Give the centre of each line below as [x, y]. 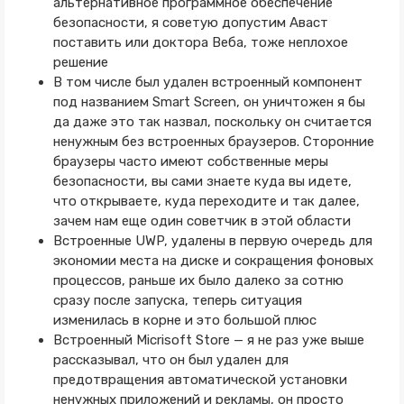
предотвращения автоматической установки [200, 380]
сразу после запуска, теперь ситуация [177, 300]
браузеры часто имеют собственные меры [190, 161]
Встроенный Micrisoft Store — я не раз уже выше [208, 340]
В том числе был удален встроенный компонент [207, 82]
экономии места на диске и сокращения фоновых [213, 261]
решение [80, 62]
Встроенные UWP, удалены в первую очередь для [212, 241]
